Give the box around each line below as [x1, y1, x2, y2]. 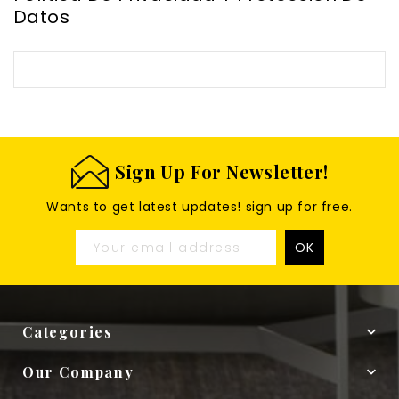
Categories [22, 322, 113, 342]
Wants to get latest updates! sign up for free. [46, 198, 353, 216]
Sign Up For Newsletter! [115, 159, 329, 184]
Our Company [22, 362, 134, 382]
